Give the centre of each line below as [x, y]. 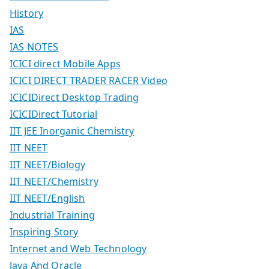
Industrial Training [53, 215]
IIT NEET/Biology [48, 164]
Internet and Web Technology [78, 248]
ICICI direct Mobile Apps [65, 63]
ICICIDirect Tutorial [54, 114]
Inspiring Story [44, 231]
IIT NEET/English [47, 198]
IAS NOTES [34, 47]
